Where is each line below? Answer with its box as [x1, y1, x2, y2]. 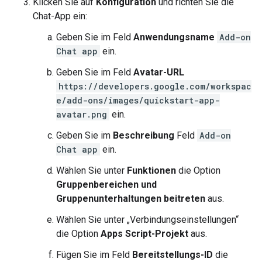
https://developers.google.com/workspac [58, 81, 251, 92]
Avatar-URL [133, 67, 184, 78]
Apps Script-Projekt [101, 228, 188, 239]
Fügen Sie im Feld [56, 249, 132, 260]
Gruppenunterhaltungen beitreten [56, 193, 205, 204]
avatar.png [56, 109, 107, 120]
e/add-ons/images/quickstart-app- [56, 95, 220, 106]
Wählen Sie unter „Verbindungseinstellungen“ [56, 214, 239, 225]
